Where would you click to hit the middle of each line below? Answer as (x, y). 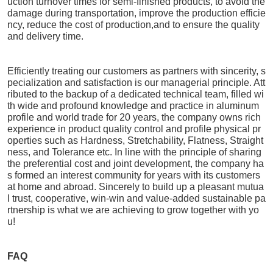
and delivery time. (45, 37)
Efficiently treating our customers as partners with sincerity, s (136, 71)
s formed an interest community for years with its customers (134, 175)
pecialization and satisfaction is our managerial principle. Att (136, 83)
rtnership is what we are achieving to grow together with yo (133, 210)
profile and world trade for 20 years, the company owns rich (134, 118)
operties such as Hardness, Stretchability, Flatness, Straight (135, 141)
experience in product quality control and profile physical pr (134, 129)
